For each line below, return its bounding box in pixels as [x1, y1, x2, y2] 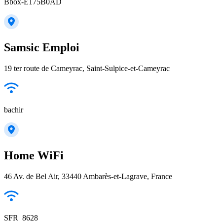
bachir [4, 106, 23, 114]
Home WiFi [4, 149, 64, 162]
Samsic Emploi [4, 41, 79, 54]
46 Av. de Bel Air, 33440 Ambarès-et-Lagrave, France [4, 172, 172, 181]
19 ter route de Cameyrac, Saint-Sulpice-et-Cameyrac [4, 64, 170, 73]
